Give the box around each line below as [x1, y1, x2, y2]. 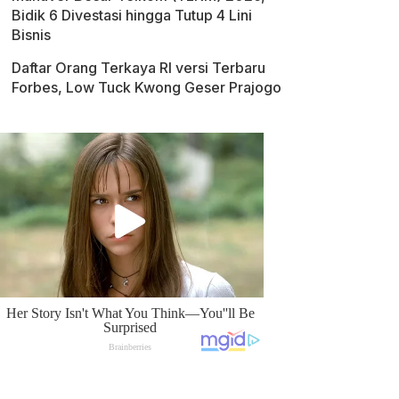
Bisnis [12, 26, 51, 44]
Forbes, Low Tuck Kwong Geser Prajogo [12, 78, 281, 96]
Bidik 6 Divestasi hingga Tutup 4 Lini [12, 6, 252, 24]
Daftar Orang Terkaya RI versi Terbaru [12, 59, 265, 77]
